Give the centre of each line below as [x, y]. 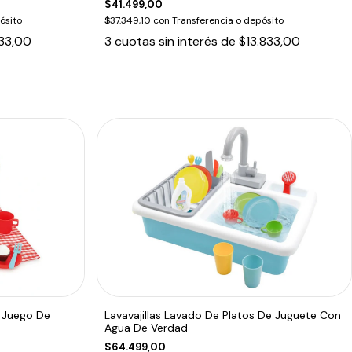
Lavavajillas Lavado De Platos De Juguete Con [223, 315]
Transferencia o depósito [228, 20]
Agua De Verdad [147, 327]
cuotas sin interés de [177, 41]
